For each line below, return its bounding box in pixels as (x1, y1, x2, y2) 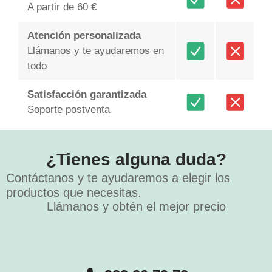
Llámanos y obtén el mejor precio (46, 200, 226, 214)
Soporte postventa (27, 104, 110, 116)
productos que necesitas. (6, 186, 141, 200)
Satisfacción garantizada (27, 89, 146, 101)
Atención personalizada (27, 30, 141, 42)
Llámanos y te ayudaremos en (27, 45, 164, 57)
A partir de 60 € (27, 1, 97, 13)
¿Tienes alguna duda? (46, 150, 226, 169)
